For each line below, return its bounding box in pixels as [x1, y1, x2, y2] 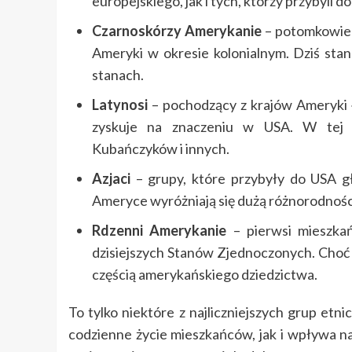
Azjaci [92, 170, 130, 188]
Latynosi [92, 96, 148, 114]
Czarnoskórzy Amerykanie [92, 22, 262, 40]
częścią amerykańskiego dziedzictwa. [92, 266, 317, 284]
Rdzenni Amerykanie [92, 222, 227, 240]
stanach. [92, 66, 144, 84]
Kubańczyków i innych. [92, 140, 229, 158]
